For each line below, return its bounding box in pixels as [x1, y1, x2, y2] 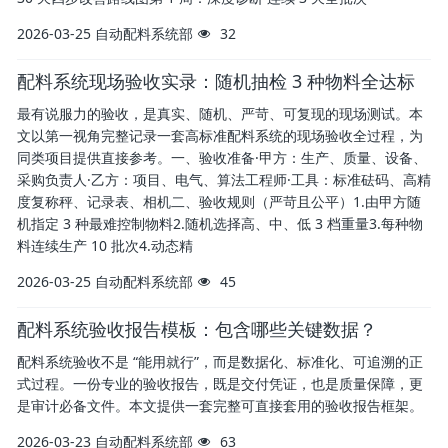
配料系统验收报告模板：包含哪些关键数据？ [17, 317, 377, 341]
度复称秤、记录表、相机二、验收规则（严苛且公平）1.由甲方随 [17, 192, 421, 211]
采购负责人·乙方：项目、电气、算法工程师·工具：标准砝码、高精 [17, 170, 431, 189]
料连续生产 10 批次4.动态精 [17, 236, 193, 255]
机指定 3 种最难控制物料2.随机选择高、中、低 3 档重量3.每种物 [17, 214, 423, 233]
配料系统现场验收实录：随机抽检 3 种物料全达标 [17, 69, 415, 93]
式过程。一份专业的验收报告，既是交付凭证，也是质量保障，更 [17, 374, 423, 393]
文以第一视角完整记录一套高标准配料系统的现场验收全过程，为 [17, 126, 423, 145]
